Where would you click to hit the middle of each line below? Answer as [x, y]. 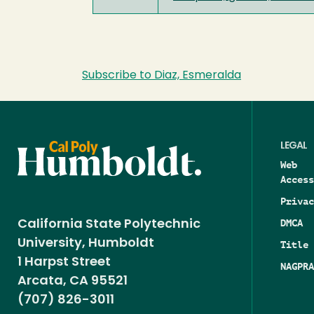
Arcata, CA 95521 [73, 281]
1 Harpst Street [64, 262]
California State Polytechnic [109, 224]
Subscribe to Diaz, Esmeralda [162, 76]
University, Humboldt [89, 243]
